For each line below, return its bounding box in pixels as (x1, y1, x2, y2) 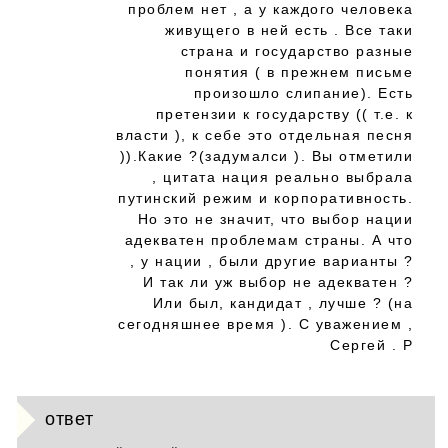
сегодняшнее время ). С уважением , (118, 316, 413, 332)
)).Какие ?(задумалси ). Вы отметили (119, 148, 413, 164)
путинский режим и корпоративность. (118, 190, 413, 206)
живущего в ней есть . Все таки (165, 22, 413, 38)
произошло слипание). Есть (193, 85, 413, 101)
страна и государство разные (180, 43, 413, 59)
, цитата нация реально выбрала (152, 169, 413, 185)
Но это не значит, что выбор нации (137, 211, 413, 227)
